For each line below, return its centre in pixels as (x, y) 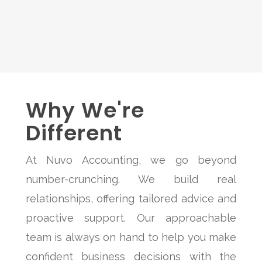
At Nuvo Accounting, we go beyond (131, 160)
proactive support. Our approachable (131, 218)
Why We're (85, 110)
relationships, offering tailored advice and (131, 198)
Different (74, 133)
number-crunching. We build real (131, 179)
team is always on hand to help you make (131, 237)
